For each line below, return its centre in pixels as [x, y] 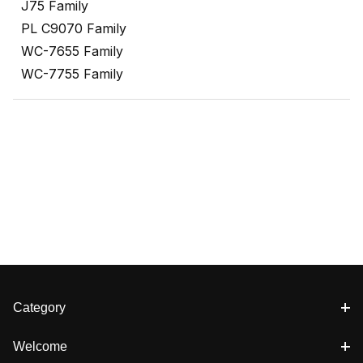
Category [39, 307]
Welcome [40, 346]
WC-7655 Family [72, 51]
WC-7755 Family [72, 74]
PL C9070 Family [74, 29]
